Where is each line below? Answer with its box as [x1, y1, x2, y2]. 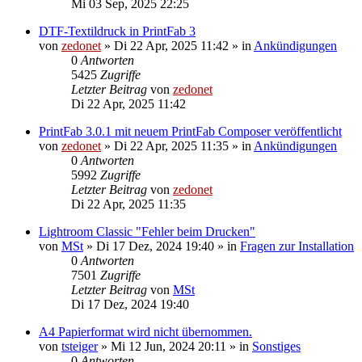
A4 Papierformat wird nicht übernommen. [39, 324, 252, 339]
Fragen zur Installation [240, 238, 354, 253]
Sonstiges [252, 339, 301, 353]
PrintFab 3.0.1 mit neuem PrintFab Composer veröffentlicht [39, 124, 342, 138]
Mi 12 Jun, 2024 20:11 [111, 339, 226, 353]
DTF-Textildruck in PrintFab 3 [39, 23, 196, 38]
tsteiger [61, 339, 98, 353]
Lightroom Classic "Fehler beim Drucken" [39, 224, 255, 238]
